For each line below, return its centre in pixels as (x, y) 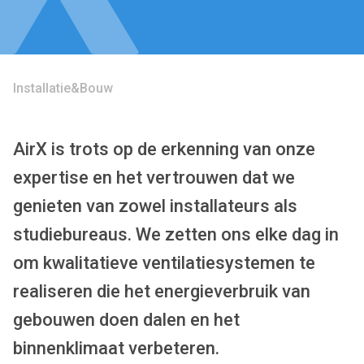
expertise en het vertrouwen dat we (154, 178)
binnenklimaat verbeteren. (116, 348)
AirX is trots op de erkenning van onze (164, 149)
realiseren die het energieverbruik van (162, 291)
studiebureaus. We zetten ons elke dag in (176, 234)
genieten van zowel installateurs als (155, 206)
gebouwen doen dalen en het (126, 320)
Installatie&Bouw (63, 88)
